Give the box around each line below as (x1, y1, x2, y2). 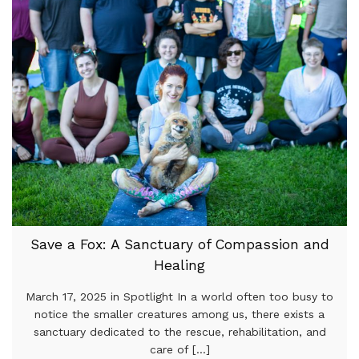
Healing (154, 256, 205, 273)
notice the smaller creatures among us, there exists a (34, 307, 325, 321)
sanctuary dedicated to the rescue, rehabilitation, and (33, 325, 326, 338)
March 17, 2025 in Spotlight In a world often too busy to (26, 289, 333, 303)
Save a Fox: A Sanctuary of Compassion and (30, 236, 329, 252)
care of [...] (149, 342, 210, 356)
